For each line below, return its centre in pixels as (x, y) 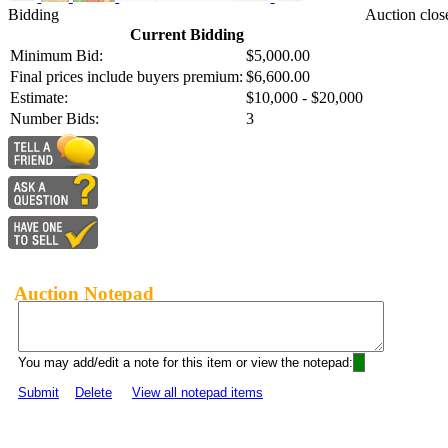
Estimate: (39, 98)
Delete (93, 393)
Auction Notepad (84, 293)
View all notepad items (197, 393)
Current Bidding (186, 35)
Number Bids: (54, 119)
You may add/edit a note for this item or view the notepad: (185, 363)
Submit (38, 393)
